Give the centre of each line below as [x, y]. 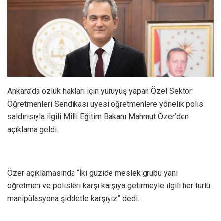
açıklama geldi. [33, 129]
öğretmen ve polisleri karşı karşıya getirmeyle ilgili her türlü [109, 185]
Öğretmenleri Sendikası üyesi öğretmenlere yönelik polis [105, 104]
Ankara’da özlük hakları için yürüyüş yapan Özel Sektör [100, 91]
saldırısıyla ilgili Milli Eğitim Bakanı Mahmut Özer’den [98, 116]
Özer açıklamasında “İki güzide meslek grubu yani [92, 173]
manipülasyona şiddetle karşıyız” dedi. [73, 198]
